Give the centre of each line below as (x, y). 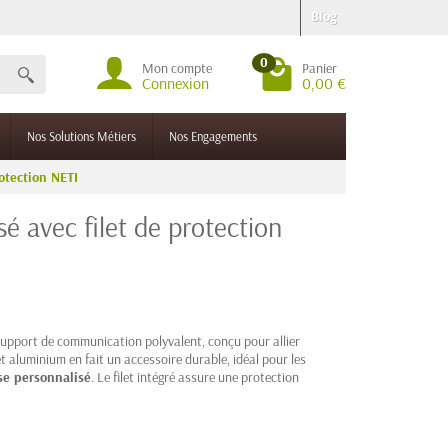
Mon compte (177, 68)
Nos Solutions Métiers (81, 136)
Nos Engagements (213, 136)
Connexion (175, 83)
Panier (319, 68)
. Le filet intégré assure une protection (195, 377)
